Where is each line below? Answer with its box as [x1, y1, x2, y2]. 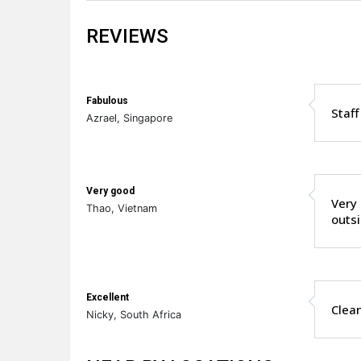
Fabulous [86, 94, 128, 106]
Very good [86, 185, 135, 197]
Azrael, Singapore [86, 111, 172, 124]
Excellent [86, 291, 129, 303]
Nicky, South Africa [86, 308, 181, 321]
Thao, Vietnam [86, 201, 157, 214]
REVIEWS [86, 24, 168, 48]
